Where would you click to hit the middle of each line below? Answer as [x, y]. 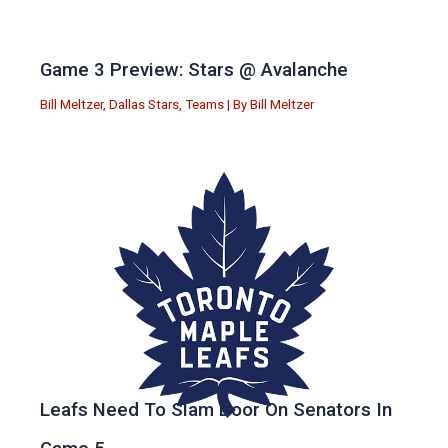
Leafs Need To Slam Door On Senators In [216, 410]
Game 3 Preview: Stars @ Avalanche [194, 70]
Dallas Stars [144, 105]
